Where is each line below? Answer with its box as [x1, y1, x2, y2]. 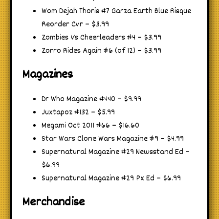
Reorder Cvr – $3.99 [42, 18, 109, 31]
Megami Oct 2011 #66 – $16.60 [42, 119, 139, 132]
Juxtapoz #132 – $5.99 [42, 106, 115, 119]
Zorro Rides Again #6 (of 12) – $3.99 [42, 44, 161, 57]
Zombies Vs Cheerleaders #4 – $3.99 [42, 31, 161, 44]
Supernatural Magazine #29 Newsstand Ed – [42, 146, 190, 158]
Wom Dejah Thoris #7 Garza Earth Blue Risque [42, 5, 191, 18]
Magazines [22, 66, 73, 85]
